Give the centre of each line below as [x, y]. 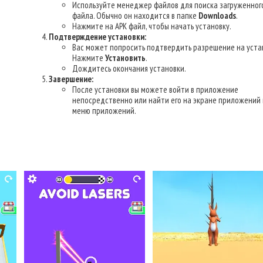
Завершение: [71, 79]
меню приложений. [104, 111]
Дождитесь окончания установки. [129, 68]
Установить [125, 58]
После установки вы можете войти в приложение [155, 90]
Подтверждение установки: [97, 37]
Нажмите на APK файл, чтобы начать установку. [152, 26]
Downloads [217, 16]
